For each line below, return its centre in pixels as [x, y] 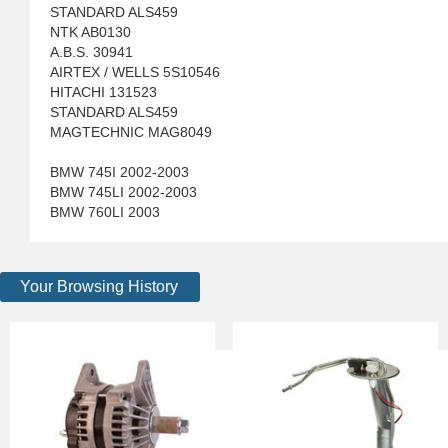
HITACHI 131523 [103, 92]
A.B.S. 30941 [91, 52]
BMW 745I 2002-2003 [119, 172]
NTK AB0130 [90, 32]
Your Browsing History [99, 286]
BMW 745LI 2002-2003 [123, 192]
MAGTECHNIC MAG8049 [131, 132]
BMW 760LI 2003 [105, 212]
